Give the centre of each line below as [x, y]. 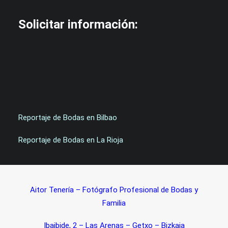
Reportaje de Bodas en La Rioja [71, 140]
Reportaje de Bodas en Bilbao [68, 118]
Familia [114, 203]
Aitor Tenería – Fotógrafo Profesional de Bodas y [114, 190]
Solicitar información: [78, 24]
